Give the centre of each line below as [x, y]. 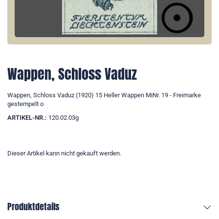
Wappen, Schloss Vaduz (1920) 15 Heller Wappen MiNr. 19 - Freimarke [104, 95]
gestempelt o [25, 104]
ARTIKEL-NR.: [27, 118]
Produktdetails [33, 207]
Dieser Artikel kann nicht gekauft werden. [64, 153]
